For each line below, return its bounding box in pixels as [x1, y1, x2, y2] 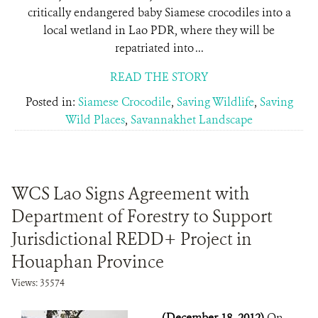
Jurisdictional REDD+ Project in [11, 228, 252, 251]
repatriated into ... [114, 40, 204, 55]
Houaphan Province [11, 251, 164, 273]
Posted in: [25, 94, 78, 109]
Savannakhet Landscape [131, 112, 253, 127]
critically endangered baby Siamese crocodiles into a [27, 5, 291, 20]
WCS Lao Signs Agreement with [11, 182, 250, 205]
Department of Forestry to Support [11, 205, 273, 228]
